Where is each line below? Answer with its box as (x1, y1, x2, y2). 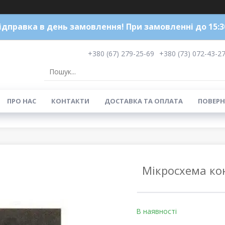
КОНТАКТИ (51, 96, 89, 105)
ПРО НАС (7, 96, 36, 105)
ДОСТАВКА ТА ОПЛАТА (104, 96, 183, 105)
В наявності (136, 206, 177, 216)
